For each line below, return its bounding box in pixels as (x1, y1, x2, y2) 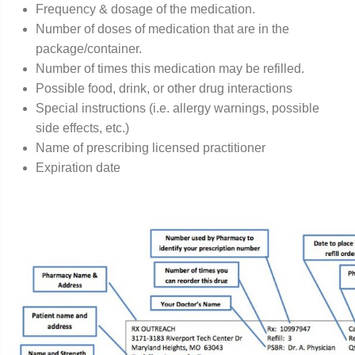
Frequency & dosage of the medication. (36, 2, 255, 16)
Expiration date (36, 161, 120, 174)
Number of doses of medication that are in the (36, 22, 289, 36)
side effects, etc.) (36, 121, 129, 135)
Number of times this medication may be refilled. (36, 62, 304, 75)
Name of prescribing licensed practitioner (36, 141, 265, 155)
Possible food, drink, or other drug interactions (36, 82, 292, 95)
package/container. (36, 42, 142, 55)
